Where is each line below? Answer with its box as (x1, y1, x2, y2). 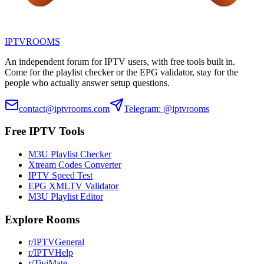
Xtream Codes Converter (28, 160, 121, 170)
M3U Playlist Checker (28, 149, 111, 159)
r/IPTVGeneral (28, 237, 84, 247)
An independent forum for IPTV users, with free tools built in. (5, 56, 235, 67)
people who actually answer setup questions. (5, 77, 170, 88)
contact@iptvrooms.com (19, 103, 110, 114)
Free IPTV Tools (5, 125, 84, 138)
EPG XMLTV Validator (28, 181, 118, 191)
